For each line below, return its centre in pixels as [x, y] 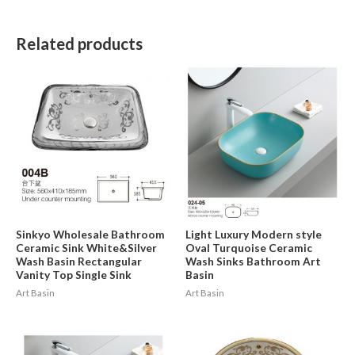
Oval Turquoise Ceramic [249, 247]
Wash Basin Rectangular [79, 261]
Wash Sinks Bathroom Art [253, 261]
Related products [79, 43]
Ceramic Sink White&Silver [86, 247]
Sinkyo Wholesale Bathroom [90, 234]
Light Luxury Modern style [254, 234]
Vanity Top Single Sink [74, 274]
